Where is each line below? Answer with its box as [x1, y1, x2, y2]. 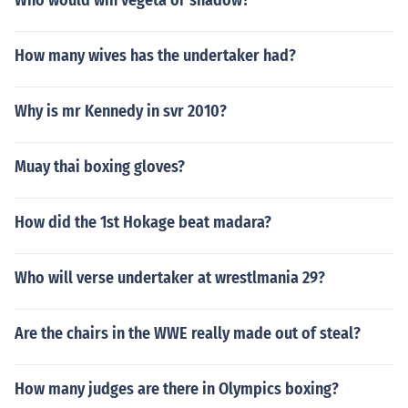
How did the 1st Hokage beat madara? [15, 212, 271, 232]
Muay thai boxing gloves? [15, 157, 185, 177]
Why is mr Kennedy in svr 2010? [15, 101, 227, 121]
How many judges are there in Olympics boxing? [15, 379, 339, 399]
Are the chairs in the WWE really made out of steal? [15, 323, 361, 343]
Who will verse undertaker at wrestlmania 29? [15, 268, 325, 288]
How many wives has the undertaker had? [15, 46, 296, 66]
